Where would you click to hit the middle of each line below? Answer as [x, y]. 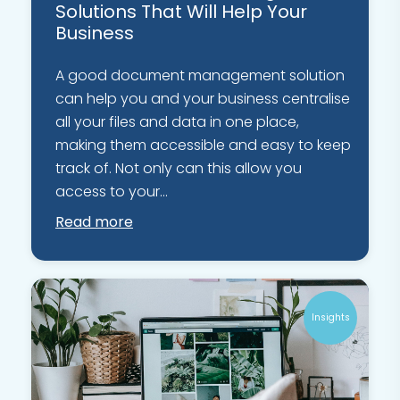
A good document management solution [200, 76]
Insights [330, 318]
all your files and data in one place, [177, 122]
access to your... [112, 192]
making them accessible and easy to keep [203, 146]
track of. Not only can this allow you [179, 169]
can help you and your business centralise [203, 99]
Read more [94, 222]
